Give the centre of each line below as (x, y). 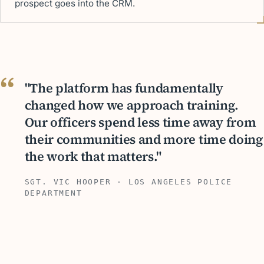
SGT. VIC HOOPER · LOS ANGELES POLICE (128, 182)
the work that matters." (93, 157)
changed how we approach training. (131, 105)
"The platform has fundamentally (124, 88)
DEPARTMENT (53, 193)
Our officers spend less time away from (140, 123)
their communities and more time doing (143, 140)
